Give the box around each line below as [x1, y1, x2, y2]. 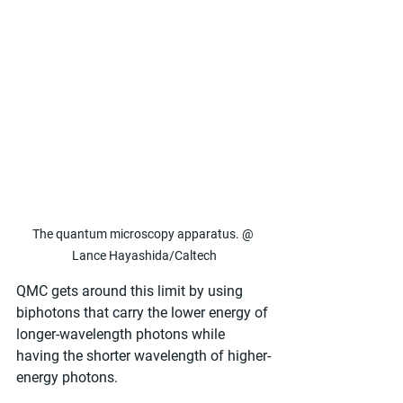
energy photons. [16, 368, 118, 386]
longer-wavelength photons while [16, 325, 228, 343]
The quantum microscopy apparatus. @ [31, 226, 256, 241]
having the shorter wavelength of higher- [16, 346, 271, 364]
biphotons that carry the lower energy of [16, 303, 272, 321]
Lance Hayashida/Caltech [71, 247, 217, 263]
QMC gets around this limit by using [16, 282, 246, 300]
